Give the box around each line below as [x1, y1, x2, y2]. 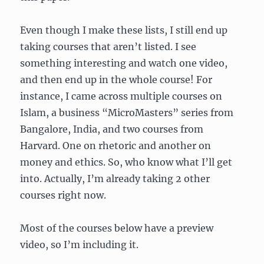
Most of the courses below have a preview [20, 222, 214, 234]
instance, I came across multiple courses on [20, 90, 223, 102]
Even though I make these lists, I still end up [20, 24, 228, 36]
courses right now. [20, 189, 107, 201]
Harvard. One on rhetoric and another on [20, 140, 212, 151]
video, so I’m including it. [20, 239, 139, 250]
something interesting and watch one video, [20, 57, 228, 69]
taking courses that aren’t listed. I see [20, 41, 197, 52]
